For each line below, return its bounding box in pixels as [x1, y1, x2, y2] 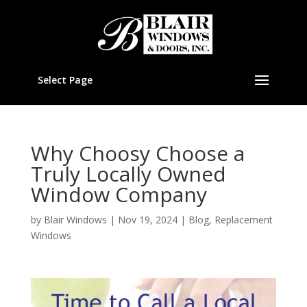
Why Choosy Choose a [30, 139, 245, 167]
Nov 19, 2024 [117, 213, 177, 226]
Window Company [30, 180, 207, 208]
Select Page [37, 73, 93, 86]
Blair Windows [43, 213, 107, 226]
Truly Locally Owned [30, 160, 226, 188]
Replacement [214, 213, 273, 226]
